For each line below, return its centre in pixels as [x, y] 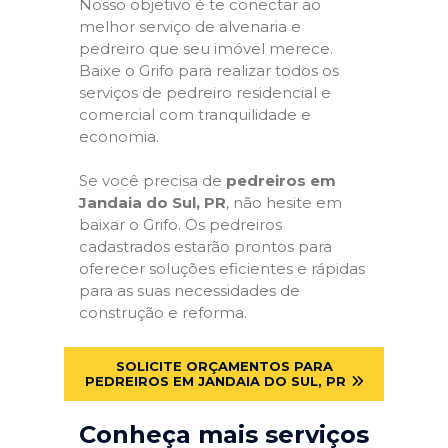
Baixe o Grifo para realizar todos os [209, 70]
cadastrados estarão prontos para [205, 247]
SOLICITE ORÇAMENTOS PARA [224, 365]
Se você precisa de [152, 181]
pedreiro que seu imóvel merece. [206, 48]
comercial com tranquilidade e [195, 114]
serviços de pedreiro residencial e [205, 92]
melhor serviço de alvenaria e [190, 26]
